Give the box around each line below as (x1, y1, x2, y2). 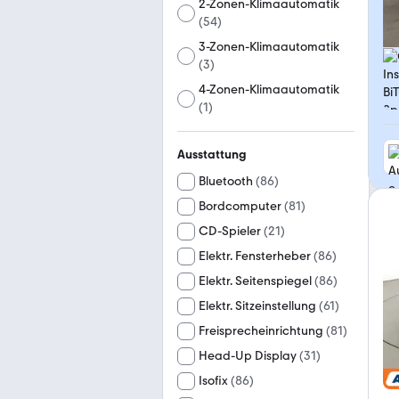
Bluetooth (199, 174, 253, 189)
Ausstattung (177, 147, 247, 162)
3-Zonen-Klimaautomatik (199, 39, 340, 54)
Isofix (199, 373, 228, 388)
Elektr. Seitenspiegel (199, 273, 312, 289)
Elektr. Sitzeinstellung (199, 298, 316, 313)
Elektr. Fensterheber (199, 248, 311, 264)
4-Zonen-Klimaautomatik (199, 82, 340, 97)
